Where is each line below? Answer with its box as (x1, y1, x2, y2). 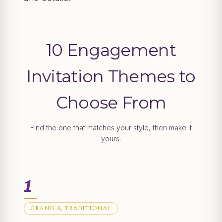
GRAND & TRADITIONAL (30, 205, 112, 212)
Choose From (55, 92, 166, 113)
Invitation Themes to (26, 66, 196, 87)
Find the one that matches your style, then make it (30, 123, 192, 132)
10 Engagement (46, 40, 176, 60)
